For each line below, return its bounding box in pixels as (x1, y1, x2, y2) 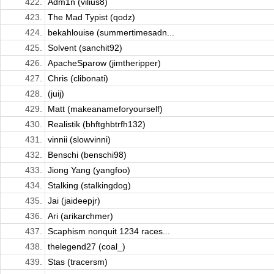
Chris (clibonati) (48, 73, 108, 84)
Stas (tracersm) (48, 257, 108, 267)
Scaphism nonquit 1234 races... (48, 226, 170, 237)
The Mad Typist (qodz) (48, 12, 135, 23)
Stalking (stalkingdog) (48, 180, 131, 191)
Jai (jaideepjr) (48, 196, 100, 206)
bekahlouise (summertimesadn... (48, 28, 174, 38)
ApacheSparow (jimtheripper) (48, 58, 161, 68)
